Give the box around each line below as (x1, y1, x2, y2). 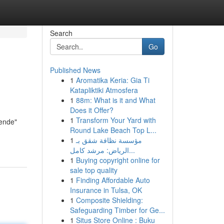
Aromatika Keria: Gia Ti (75, 75, 149, 85)
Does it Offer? (69, 105, 113, 115)
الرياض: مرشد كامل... (128, 145, 135, 155)
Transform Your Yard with (75, 115, 156, 125)
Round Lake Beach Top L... (69, 125, 156, 135)
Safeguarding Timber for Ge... (69, 205, 165, 215)
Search (49, 28, 72, 38)
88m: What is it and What (75, 95, 155, 105)
